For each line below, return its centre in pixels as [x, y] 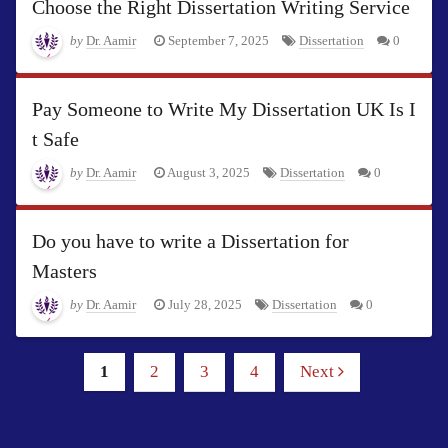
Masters [64, 271]
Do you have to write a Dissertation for [190, 241]
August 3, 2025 [208, 173]
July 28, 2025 [205, 305]
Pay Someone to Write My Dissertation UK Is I [224, 109]
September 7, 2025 [218, 41]
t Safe [55, 139]
